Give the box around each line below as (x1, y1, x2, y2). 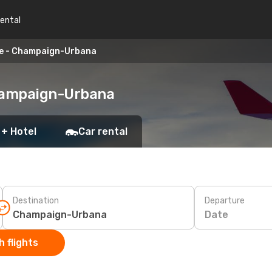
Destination (13, 195, 59, 206)
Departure (205, 195, 245, 206)
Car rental (78, 126, 127, 137)
